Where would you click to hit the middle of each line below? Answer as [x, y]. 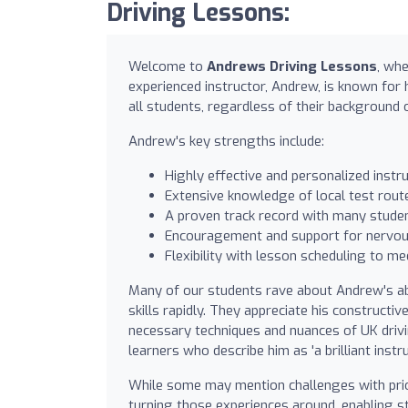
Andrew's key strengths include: [226, 141]
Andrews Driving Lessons [292, 66]
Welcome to [168, 66]
